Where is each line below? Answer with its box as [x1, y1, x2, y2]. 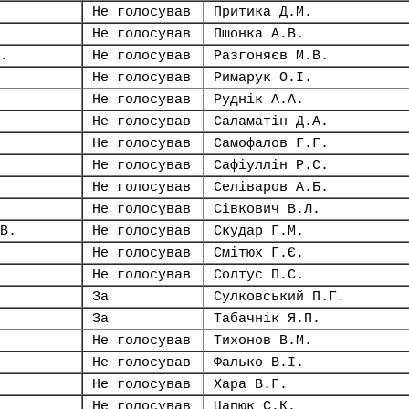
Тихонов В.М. [214, 333, 312, 348]
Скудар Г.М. [214, 224, 304, 238]
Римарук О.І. [214, 70, 312, 85]
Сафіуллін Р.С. [214, 158, 329, 173]
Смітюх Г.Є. [214, 246, 304, 260]
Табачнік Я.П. [214, 311, 320, 326]
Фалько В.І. [214, 355, 304, 370]
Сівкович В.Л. [214, 202, 320, 216]
